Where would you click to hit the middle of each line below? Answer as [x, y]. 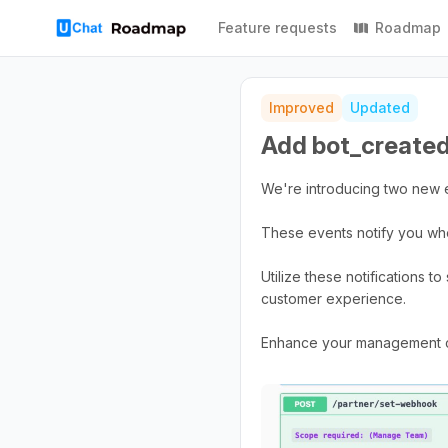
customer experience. [333, 298]
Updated [380, 107]
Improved [301, 107]
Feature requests [277, 27]
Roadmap [408, 27]
